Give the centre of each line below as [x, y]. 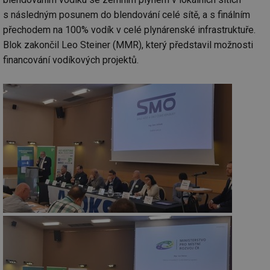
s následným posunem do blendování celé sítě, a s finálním [127, 14]
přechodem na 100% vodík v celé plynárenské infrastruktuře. [129, 30]
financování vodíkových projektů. [71, 60]
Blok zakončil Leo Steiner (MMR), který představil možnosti [128, 45]
